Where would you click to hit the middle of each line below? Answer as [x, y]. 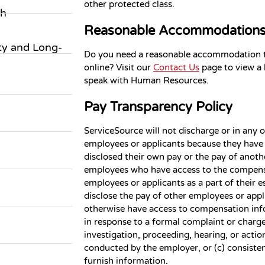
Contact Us [176, 67]
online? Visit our [119, 67]
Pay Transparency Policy [158, 107]
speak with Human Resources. [146, 80]
